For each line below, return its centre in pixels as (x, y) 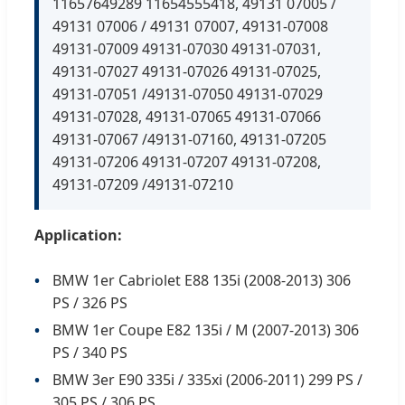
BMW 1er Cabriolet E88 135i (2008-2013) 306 (202, 280)
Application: (78, 235)
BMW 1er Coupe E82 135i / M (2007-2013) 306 (206, 330)
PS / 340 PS (90, 352)
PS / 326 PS (90, 302)
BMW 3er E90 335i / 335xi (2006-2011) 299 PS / (207, 379)
